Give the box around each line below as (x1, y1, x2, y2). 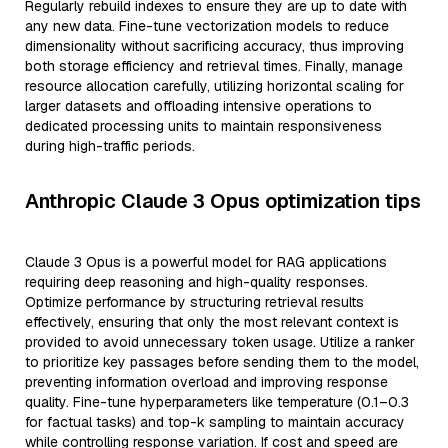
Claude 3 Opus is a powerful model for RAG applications (25, 253, 387, 271)
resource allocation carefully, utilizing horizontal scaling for (25, 77, 404, 95)
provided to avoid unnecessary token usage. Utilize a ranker (25, 333, 415, 351)
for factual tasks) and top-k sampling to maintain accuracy (25, 413, 405, 431)
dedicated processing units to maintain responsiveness (25, 117, 382, 135)
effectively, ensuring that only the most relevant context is (25, 313, 399, 331)
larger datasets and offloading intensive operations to (25, 97, 372, 115)
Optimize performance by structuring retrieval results (25, 293, 364, 311)
